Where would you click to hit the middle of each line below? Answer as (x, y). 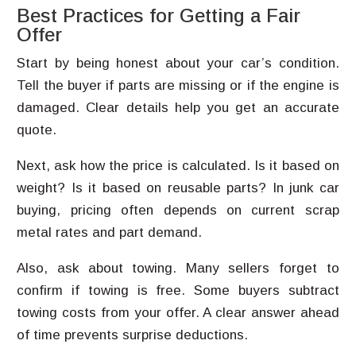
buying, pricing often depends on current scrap (178, 210)
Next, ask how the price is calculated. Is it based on (178, 166)
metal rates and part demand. (110, 232)
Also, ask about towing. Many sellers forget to (178, 268)
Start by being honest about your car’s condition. (178, 63)
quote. (37, 130)
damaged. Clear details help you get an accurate (178, 108)
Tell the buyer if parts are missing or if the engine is (178, 85)
